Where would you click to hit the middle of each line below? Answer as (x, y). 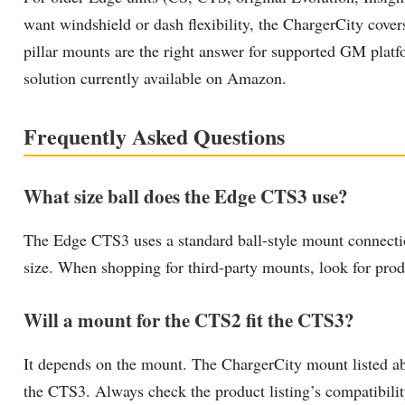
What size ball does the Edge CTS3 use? (186, 196)
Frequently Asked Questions (154, 136)
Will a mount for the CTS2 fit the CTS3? (189, 320)
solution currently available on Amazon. (155, 77)
